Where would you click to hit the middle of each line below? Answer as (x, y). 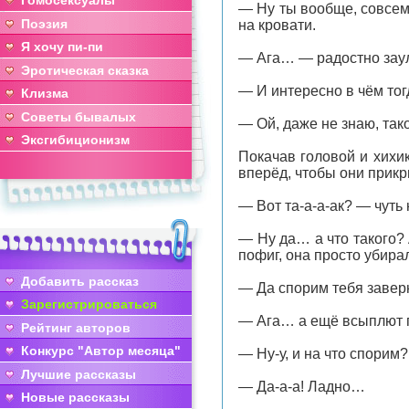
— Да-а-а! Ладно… (302, 387)
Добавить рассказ (80, 281)
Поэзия (44, 24)
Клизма (45, 93)
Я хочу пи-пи (62, 47)
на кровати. (277, 25)
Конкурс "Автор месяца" (101, 351)
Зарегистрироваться (89, 304)
